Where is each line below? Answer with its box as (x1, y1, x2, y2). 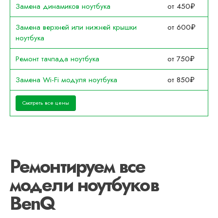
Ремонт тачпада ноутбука (15, 53, 99, 64)
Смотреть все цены (22, 99, 69, 107)
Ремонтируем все (10, 152, 145, 180)
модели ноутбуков (10, 171, 159, 198)
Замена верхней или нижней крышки (15, 21, 137, 33)
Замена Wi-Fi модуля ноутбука (15, 74, 117, 85)
